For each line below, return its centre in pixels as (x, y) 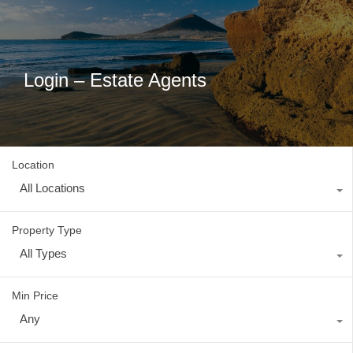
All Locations (52, 188)
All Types (43, 253)
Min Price (35, 295)
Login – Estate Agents (115, 80)
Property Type (47, 230)
